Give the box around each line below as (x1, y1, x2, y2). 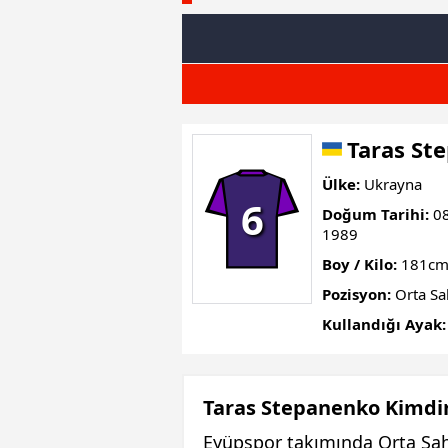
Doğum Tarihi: (322, 204, 429, 224)
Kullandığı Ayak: (322, 314, 446, 334)
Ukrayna (360, 174, 422, 194)
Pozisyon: (322, 284, 391, 304)
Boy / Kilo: (322, 254, 397, 274)
